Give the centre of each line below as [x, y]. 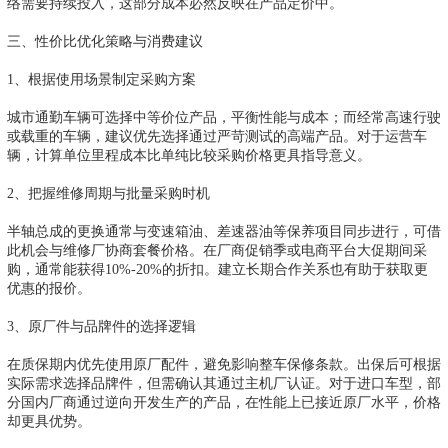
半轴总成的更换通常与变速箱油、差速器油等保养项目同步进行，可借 [224, 230]
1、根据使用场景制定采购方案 [101, 78]
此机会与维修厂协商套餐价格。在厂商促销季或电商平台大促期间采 [217, 249]
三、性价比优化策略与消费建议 [105, 40]
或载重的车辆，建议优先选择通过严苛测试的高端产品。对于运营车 [217, 135]
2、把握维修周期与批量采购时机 [108, 192]
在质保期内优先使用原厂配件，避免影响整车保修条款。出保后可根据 [224, 363]
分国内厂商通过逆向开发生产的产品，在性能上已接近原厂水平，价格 [224, 401]
